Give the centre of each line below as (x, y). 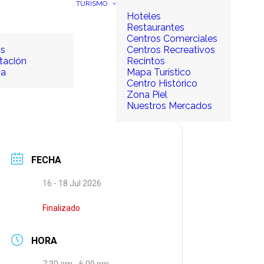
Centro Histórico (162, 83)
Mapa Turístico (159, 72)
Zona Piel (147, 95)
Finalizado (61, 208)
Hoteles (144, 16)
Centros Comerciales (172, 39)
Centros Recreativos (171, 50)
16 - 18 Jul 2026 (72, 183)
